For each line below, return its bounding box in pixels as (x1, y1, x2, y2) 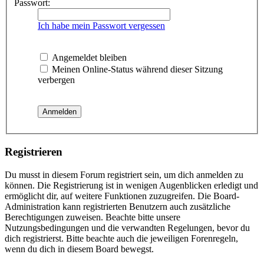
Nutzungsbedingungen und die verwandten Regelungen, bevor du (5, 222, 250, 233)
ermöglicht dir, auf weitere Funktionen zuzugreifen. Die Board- (5, 190, 239, 201)
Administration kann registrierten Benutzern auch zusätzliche (5, 201, 230, 212)
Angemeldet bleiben (49, 52, 127, 63)
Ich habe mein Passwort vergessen (38, 21, 165, 31)
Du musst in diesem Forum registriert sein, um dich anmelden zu (5, 169, 243, 180)
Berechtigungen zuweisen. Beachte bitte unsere (5, 212, 180, 222)
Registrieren (5, 146, 62, 158)
